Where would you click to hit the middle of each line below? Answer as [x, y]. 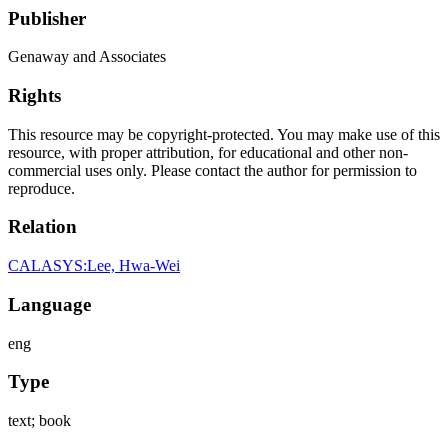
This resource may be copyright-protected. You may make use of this [224, 134]
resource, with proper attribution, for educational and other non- [208, 152]
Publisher [47, 18]
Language [49, 304]
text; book [39, 421]
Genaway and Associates [87, 57]
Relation [42, 227]
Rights [34, 95]
